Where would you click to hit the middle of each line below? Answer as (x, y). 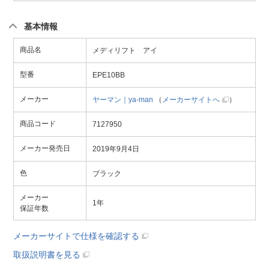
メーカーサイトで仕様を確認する (76, 236)
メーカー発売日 (45, 148)
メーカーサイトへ (191, 99)
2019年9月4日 (116, 149)
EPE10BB (109, 75)
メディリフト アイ (125, 50)
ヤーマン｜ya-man (123, 99)
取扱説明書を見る (47, 254)
